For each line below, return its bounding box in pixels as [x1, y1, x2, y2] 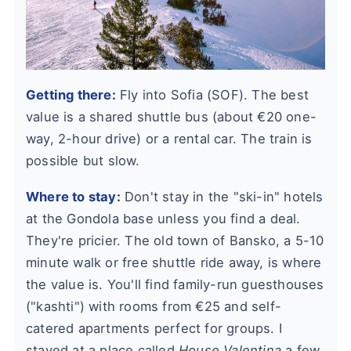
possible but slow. [26, 152, 140, 168]
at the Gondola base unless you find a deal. [26, 210, 301, 226]
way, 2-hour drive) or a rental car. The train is [26, 130, 313, 147]
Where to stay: [26, 188, 121, 204]
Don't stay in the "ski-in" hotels [120, 188, 324, 204]
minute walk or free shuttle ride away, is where [26, 254, 322, 270]
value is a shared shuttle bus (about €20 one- [26, 108, 317, 125]
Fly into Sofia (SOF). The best [115, 86, 309, 103]
